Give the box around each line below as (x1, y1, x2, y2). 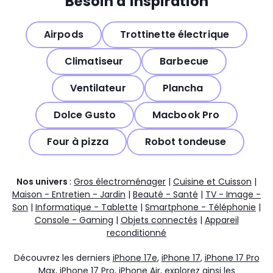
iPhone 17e (112, 251, 157, 264)
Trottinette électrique (119, 27, 229, 42)
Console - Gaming (34, 213, 113, 226)
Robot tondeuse (144, 135, 227, 149)
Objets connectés (120, 213, 197, 226)
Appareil (204, 213, 239, 226)
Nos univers (16, 175, 69, 188)
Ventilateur (69, 81, 126, 96)
